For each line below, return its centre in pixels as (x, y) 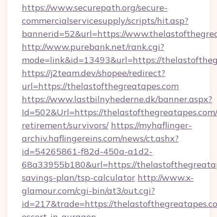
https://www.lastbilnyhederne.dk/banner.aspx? (117, 99)
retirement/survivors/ (65, 125)
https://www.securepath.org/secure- (95, 8)
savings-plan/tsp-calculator (78, 178)
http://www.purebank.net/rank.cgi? (93, 47)
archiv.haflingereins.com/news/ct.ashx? (100, 138)
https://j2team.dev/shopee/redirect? (93, 73)
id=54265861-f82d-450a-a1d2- (87, 151)
